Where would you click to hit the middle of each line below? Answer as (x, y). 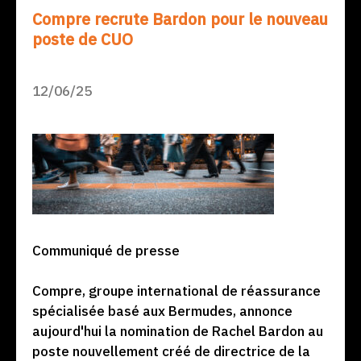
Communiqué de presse (106, 250)
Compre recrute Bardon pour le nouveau (180, 19)
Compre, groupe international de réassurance (176, 291)
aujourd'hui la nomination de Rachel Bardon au (178, 331)
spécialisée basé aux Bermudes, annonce (162, 311)
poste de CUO (83, 39)
